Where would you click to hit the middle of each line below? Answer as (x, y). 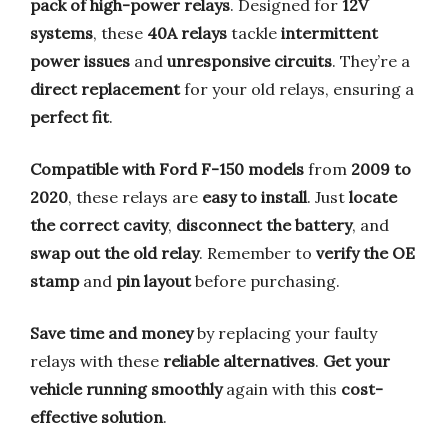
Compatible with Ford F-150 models (167, 169)
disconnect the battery (264, 225)
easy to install (254, 197)
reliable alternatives (239, 361)
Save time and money (111, 333)
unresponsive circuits (249, 61)
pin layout (153, 281)
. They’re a (371, 61)
